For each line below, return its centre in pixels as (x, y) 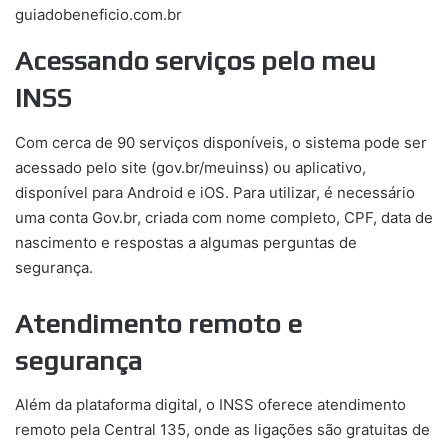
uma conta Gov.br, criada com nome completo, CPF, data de (224, 217)
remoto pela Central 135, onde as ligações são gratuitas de (222, 430)
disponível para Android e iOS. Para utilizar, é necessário (215, 192)
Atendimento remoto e (158, 323)
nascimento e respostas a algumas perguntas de (186, 242)
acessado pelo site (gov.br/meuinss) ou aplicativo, (190, 167)
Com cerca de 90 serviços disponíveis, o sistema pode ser (221, 142)
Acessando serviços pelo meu (195, 61)
